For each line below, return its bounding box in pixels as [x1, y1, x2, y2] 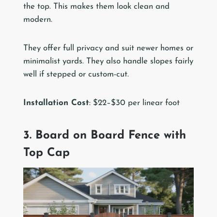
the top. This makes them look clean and [23, 2, 170, 11]
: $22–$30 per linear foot [89, 99, 180, 108]
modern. [23, 15, 52, 24]
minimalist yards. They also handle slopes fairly [23, 57, 193, 66]
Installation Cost [23, 99, 89, 108]
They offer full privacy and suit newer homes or [23, 44, 193, 53]
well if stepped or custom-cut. [23, 70, 129, 79]
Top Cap [23, 147, 70, 159]
